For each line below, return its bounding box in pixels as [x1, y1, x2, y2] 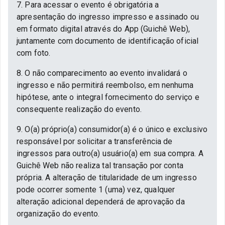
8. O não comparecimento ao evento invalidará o [17, 68, 187, 78]
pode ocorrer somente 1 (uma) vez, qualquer [17, 185, 175, 194]
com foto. [17, 48, 51, 58]
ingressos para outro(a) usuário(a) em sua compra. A [17, 149, 203, 158]
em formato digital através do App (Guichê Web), [17, 24, 190, 34]
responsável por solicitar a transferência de [17, 137, 173, 146]
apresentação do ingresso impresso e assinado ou [17, 12, 199, 22]
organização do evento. [17, 209, 100, 218]
